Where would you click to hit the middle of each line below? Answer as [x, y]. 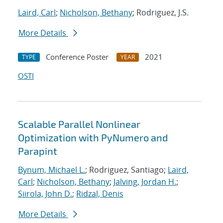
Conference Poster [77, 57]
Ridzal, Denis [100, 194]
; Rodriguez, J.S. [161, 13]
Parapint [38, 151]
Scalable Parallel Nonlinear [79, 124]
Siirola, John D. [45, 194]
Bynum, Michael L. [52, 170]
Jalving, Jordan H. [145, 182]
